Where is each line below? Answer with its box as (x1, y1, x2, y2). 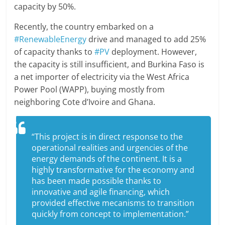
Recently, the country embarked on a (14, 21, 154, 33)
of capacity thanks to (14, 46, 95, 58)
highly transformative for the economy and (32, 164, 195, 176)
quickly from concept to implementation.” (32, 208, 189, 220)
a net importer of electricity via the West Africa (14, 71, 190, 83)
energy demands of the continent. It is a (32, 153, 182, 165)
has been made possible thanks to (32, 175, 162, 187)
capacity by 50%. (14, 1, 76, 13)
